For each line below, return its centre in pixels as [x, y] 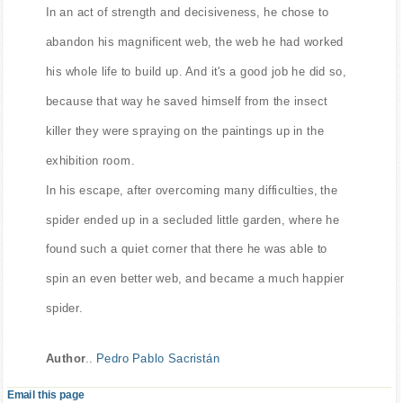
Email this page [45, 395]
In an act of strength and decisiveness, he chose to [187, 12]
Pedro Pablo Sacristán [158, 358]
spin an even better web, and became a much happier [195, 278]
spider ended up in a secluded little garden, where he [193, 219]
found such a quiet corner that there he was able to [187, 249]
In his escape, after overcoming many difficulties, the [192, 190]
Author [66, 358]
